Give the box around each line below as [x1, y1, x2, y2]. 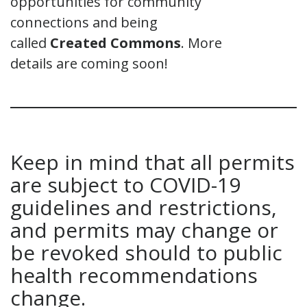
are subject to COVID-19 [10, 170, 241, 199]
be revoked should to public [10, 238, 282, 267]
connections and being [10, 12, 158, 32]
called [10, 33, 50, 52]
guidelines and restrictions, [10, 193, 277, 221]
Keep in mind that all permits [10, 147, 295, 176]
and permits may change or [10, 215, 278, 244]
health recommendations [10, 260, 258, 289]
